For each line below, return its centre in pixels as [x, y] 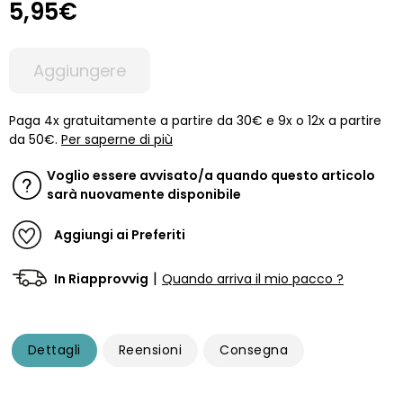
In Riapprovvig [101, 278]
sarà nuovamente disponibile [144, 195]
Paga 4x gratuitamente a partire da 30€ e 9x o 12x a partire [195, 121]
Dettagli [54, 350]
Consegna [254, 350]
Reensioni [150, 350]
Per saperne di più [117, 140]
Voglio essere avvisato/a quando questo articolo [211, 176]
